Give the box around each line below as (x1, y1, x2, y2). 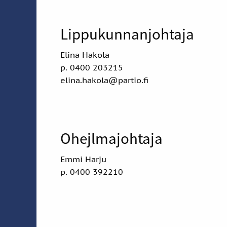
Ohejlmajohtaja (60, 128, 163, 148)
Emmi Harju (60, 154, 106, 164)
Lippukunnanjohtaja (60, 23, 197, 44)
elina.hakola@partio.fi (60, 74, 148, 85)
